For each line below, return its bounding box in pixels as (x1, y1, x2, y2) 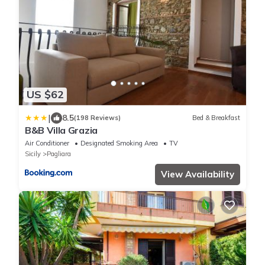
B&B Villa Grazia (25, 124, 98, 136)
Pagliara (47, 149, 71, 158)
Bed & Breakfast (192, 114, 240, 122)
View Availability (161, 168, 234, 180)
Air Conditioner (25, 138, 69, 147)
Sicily (25, 149, 41, 158)
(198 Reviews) (74, 114, 121, 122)
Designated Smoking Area (80, 138, 158, 147)
